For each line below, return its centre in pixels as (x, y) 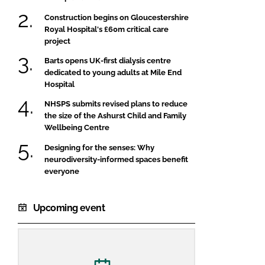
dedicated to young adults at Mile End (113, 72)
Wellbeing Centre (77, 128)
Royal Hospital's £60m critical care (106, 29)
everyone (62, 171)
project (57, 41)
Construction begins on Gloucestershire (117, 17)
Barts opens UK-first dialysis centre (108, 60)
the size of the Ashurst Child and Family (115, 116)
